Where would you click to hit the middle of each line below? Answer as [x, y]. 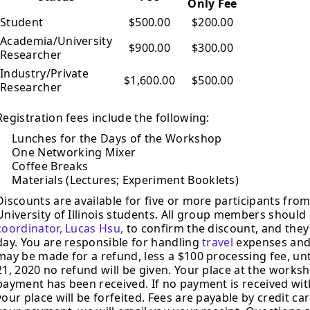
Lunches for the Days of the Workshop [117, 138]
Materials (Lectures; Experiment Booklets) [126, 180]
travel [218, 242]
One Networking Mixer [74, 152]
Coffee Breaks [50, 166]
